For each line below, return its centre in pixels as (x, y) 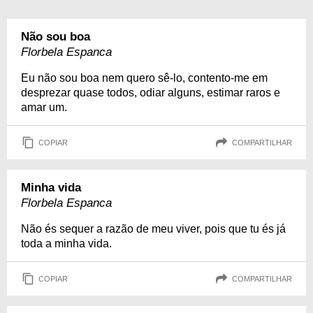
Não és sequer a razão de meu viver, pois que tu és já (153, 229)
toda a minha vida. (66, 243)
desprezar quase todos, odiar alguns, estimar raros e (151, 93)
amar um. (44, 107)
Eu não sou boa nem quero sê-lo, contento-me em (144, 78)
